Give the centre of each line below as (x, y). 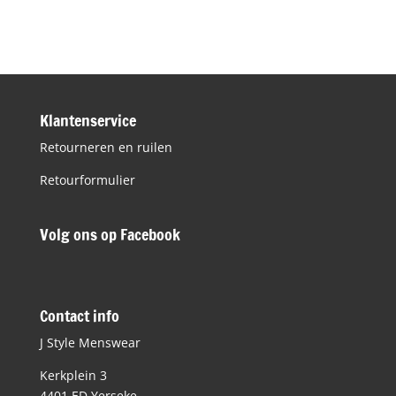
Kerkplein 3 (73, 376)
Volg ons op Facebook (110, 235)
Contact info (79, 316)
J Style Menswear (90, 343)
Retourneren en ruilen (106, 148)
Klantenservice (88, 121)
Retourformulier (87, 180)
